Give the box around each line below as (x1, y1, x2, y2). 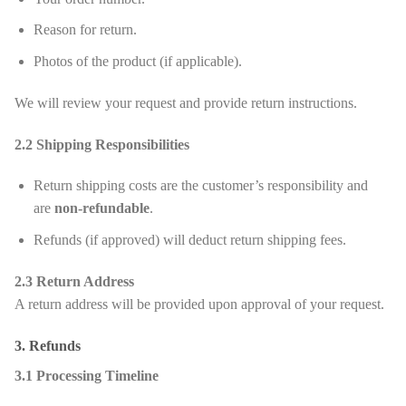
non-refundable (53, 200, 150, 217)
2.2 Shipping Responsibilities (14, 136, 189, 152)
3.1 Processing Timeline (14, 367, 159, 383)
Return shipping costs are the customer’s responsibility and (33, 178, 368, 194)
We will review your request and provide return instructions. (14, 94, 357, 111)
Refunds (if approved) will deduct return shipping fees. (33, 231, 346, 247)
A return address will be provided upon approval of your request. (14, 295, 384, 312)
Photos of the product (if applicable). (33, 53, 242, 69)
